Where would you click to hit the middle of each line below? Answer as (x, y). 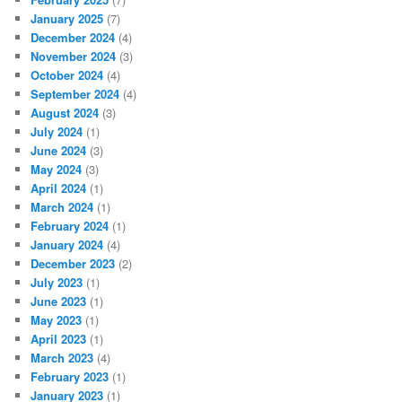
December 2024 (73, 37)
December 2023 (73, 263)
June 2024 (59, 150)
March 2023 (62, 357)
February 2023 (70, 376)
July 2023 (57, 282)
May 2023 (57, 319)
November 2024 (74, 56)
